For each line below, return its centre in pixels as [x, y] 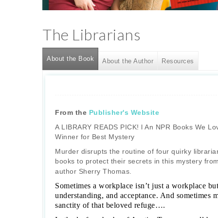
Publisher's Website [124, 112]
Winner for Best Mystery [95, 136]
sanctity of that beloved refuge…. [110, 205]
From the [72, 112]
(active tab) [111, 59]
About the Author [128, 61]
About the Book [70, 59]
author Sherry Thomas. [93, 171]
